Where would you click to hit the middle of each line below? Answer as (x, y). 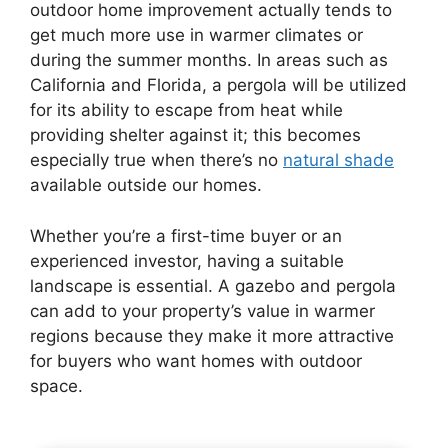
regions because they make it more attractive (212, 335)
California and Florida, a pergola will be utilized (218, 85)
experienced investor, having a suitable (187, 260)
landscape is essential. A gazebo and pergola (213, 285)
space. (56, 385)
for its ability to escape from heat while (186, 110)
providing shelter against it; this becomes (195, 135)
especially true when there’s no (156, 160)
